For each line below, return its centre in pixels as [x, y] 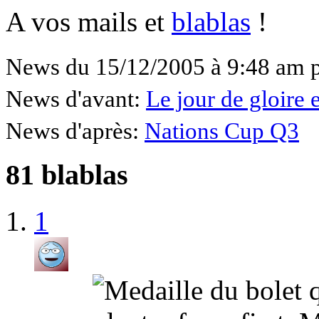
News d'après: [75, 131]
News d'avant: [76, 99]
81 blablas [67, 175]
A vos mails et [89, 21]
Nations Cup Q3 [222, 131]
